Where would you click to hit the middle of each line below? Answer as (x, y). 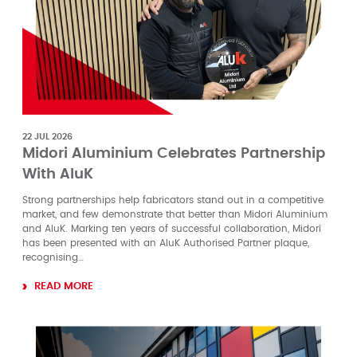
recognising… (53, 257)
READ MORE (64, 287)
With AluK (58, 174)
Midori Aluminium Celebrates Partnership (174, 153)
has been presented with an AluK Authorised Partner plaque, (166, 243)
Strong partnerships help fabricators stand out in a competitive (173, 200)
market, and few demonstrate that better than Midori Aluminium (175, 214)
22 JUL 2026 (47, 136)
